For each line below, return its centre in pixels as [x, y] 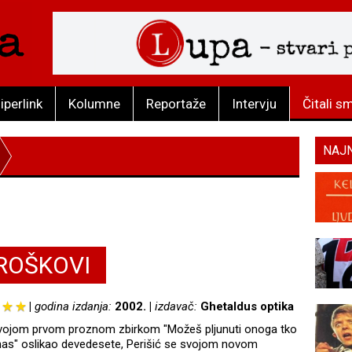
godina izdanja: [74, 307]
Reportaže [176, 104]
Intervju [254, 104]
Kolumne [94, 104]
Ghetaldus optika [247, 307]
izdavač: [177, 307]
